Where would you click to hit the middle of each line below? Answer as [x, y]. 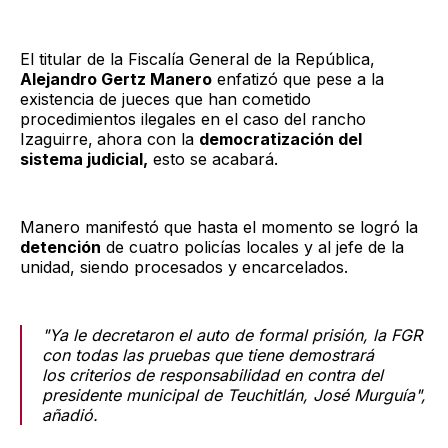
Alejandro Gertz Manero [116, 78]
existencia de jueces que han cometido [165, 98]
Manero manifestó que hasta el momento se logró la [219, 226]
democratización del [280, 138]
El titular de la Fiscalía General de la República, [197, 58]
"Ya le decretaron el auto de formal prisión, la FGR [232, 334]
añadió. [70, 414]
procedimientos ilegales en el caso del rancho [193, 118]
